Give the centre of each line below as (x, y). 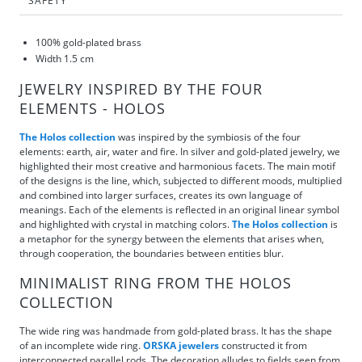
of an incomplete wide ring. (81, 345)
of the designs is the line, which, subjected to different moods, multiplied (181, 180)
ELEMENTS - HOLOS (93, 108)
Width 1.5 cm (65, 59)
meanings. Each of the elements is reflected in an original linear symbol (179, 209)
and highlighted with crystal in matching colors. (126, 224)
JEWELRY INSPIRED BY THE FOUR (141, 88)
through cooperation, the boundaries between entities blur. (152, 253)
